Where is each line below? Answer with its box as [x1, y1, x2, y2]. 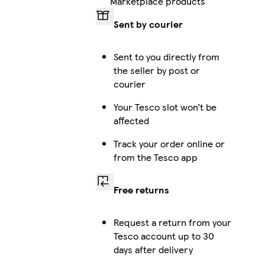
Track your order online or [113, 136, 225, 150]
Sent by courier [113, 17, 183, 31]
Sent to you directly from [113, 49, 219, 63]
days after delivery [113, 242, 193, 256]
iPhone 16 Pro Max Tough [253, 209, 262, 223]
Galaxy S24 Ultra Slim [252, 87, 261, 101]
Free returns [113, 182, 169, 196]
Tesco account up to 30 [113, 228, 214, 243]
